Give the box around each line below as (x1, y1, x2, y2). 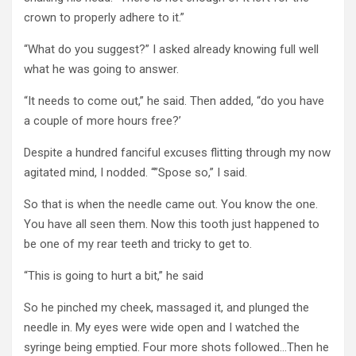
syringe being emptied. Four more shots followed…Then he (24, 339, 329, 354)
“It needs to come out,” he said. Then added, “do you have (24, 93, 324, 108)
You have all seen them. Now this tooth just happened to (24, 216, 319, 231)
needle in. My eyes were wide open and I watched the (24, 319, 300, 335)
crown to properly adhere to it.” (24, 10, 184, 25)
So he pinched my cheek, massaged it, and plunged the (24, 300, 309, 315)
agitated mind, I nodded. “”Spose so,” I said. (24, 164, 247, 180)
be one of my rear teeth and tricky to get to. (24, 236, 252, 251)
